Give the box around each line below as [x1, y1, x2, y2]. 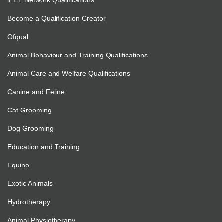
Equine [7, 161, 29, 169]
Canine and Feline [7, 88, 65, 96]
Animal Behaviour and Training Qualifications [7, 51, 148, 59]
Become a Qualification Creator [7, 14, 106, 23]
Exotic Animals [7, 179, 53, 188]
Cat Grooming [7, 106, 52, 114]
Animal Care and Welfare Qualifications [7, 69, 130, 78]
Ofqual [7, 33, 28, 41]
